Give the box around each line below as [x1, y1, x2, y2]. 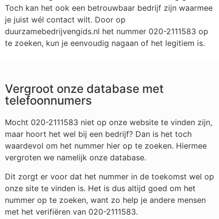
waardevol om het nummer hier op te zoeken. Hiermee [5, 141, 207, 151]
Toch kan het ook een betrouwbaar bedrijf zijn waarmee [5, 2, 213, 13]
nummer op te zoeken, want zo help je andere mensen [5, 195, 206, 205]
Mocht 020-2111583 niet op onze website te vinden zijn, [5, 117, 212, 128]
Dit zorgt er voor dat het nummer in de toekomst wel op [5, 171, 214, 181]
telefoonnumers [5, 93, 92, 108]
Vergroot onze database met [5, 82, 164, 96]
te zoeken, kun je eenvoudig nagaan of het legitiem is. [5, 38, 205, 48]
